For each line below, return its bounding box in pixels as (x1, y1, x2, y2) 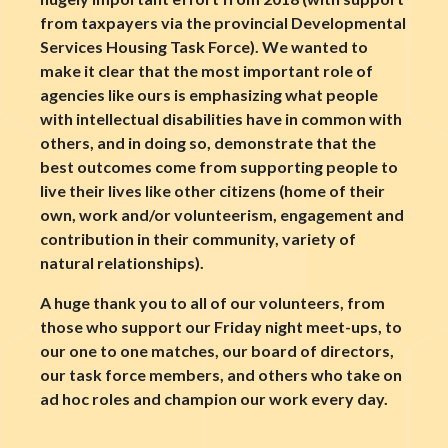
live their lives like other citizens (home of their (40, 181, 385, 200)
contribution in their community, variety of (40, 229, 356, 248)
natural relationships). (40, 253, 204, 272)
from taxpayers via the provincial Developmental (40, 13, 406, 32)
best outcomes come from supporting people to (40, 157, 398, 176)
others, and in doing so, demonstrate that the (40, 133, 376, 152)
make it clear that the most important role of (40, 61, 373, 80)
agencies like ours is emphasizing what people (40, 85, 378, 104)
